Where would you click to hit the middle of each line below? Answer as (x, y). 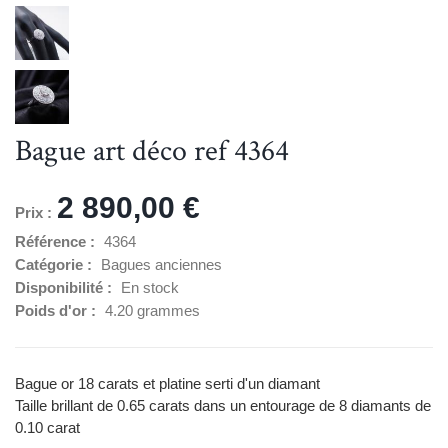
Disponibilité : (65, 287)
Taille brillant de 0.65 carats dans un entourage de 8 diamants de (223, 405)
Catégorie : (55, 264)
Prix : (33, 212)
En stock (150, 287)
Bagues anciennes (161, 264)
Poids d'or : (57, 310)
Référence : (57, 241)
